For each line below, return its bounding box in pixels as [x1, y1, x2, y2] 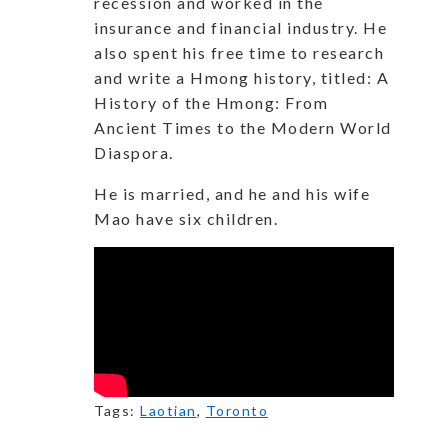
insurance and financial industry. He [94, 17, 387, 37]
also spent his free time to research [94, 42, 384, 62]
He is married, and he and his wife [94, 183, 370, 203]
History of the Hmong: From [94, 92, 328, 112]
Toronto [205, 401, 268, 419]
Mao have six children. [94, 208, 278, 228]
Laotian [140, 401, 197, 419]
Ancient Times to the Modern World [94, 117, 392, 137]
